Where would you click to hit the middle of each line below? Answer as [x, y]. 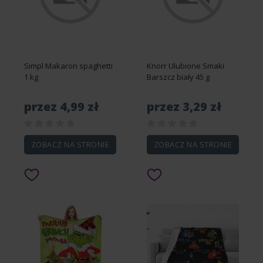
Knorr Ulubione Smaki [186, 66]
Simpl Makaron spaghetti [68, 66]
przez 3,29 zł [184, 107]
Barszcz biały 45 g [178, 77]
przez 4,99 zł [61, 107]
